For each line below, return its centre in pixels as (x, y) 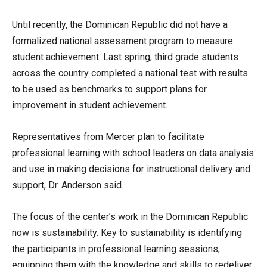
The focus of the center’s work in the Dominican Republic (130, 217)
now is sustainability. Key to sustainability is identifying (127, 233)
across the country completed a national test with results (130, 73)
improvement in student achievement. (90, 105)
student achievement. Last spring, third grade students (125, 57)
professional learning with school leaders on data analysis (133, 153)
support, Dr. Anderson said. (68, 185)
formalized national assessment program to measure (122, 41)
